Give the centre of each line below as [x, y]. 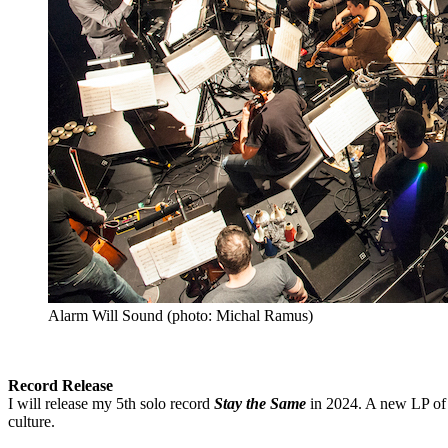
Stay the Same [262, 403]
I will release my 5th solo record [111, 403]
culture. [31, 421]
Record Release [60, 385]
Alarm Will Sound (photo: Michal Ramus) [180, 315]
